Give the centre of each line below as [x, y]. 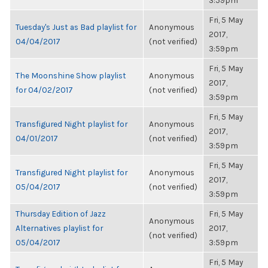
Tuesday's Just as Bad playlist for [76, 27]
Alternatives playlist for [59, 228]
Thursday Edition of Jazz [61, 214]
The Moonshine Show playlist [71, 75]
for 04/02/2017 [44, 90]
